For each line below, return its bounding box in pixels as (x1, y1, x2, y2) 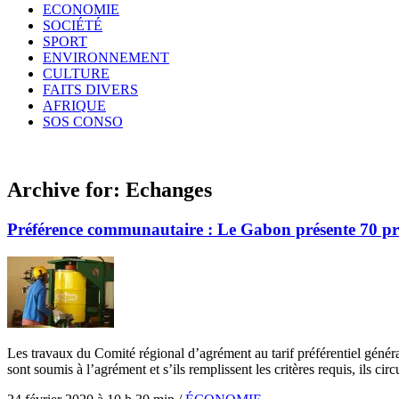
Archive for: (7, 177, 126, 201)
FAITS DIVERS (43, 82, 138, 97)
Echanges (126, 177, 212, 201)
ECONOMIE (43, 2, 119, 17)
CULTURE (43, 66, 110, 81)
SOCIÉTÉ (43, 18, 102, 33)
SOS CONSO (43, 114, 123, 129)
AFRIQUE (43, 98, 106, 113)
